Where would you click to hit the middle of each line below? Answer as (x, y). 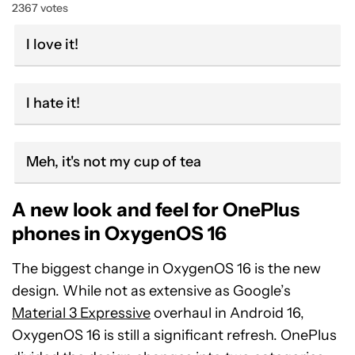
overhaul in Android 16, (227, 313)
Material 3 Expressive (81, 313)
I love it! (52, 44)
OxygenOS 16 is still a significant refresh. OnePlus (174, 335)
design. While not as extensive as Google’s (151, 291)
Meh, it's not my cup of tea (114, 162)
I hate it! (53, 103)
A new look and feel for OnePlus (156, 210)
